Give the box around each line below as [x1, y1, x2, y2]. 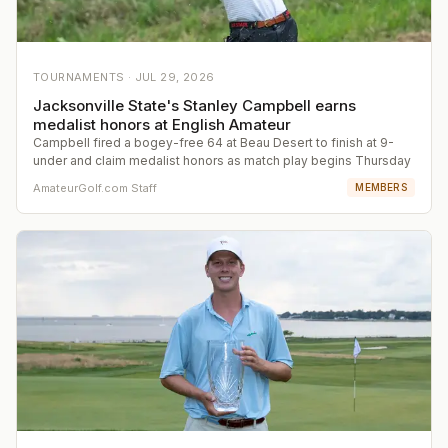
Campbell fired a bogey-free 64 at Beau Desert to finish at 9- [33, 135, 394, 151]
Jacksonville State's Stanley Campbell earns [33, 96, 356, 116]
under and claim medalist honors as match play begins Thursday [33, 153, 411, 169]
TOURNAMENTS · [33, 70, 135, 85]
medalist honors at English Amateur [33, 115, 291, 135]
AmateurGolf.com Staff [33, 180, 157, 195]
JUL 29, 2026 [134, 70, 215, 85]
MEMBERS [355, 181, 407, 194]
